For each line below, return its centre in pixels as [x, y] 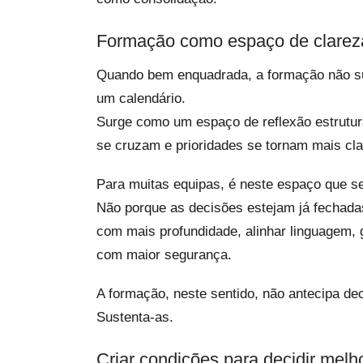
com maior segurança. [164, 255]
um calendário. [141, 98]
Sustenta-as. [135, 317]
